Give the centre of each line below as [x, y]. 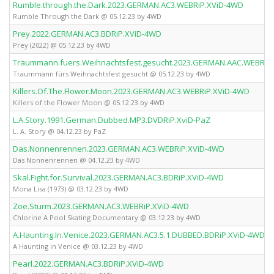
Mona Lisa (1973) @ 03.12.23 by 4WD [71, 189]
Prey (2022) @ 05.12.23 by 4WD [62, 45]
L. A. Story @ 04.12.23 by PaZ [59, 131]
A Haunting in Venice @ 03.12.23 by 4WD [78, 246]
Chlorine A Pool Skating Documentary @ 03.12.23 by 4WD [107, 217]
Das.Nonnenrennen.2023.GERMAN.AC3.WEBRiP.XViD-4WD [119, 149]
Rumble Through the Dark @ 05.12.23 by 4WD [87, 16]
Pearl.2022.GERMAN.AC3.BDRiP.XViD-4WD [88, 264]
